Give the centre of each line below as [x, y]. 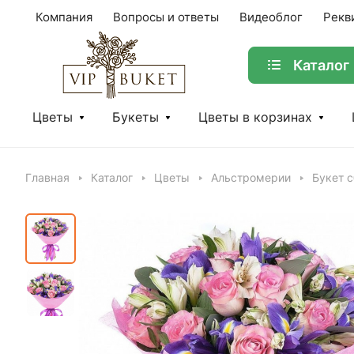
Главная [47, 178]
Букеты [136, 117]
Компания [64, 17]
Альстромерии [251, 178]
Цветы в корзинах [255, 117]
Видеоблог [271, 17]
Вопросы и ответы [166, 17]
